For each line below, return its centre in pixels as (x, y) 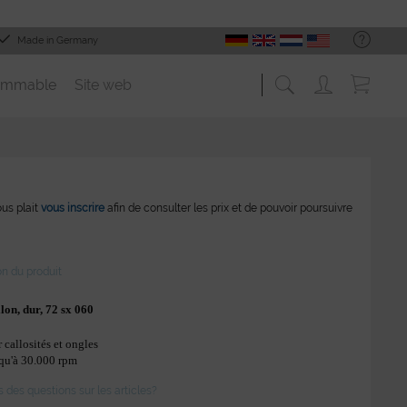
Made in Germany (58, 40)
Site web (103, 85)
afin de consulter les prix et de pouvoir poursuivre (229, 208)
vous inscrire (73, 208)
